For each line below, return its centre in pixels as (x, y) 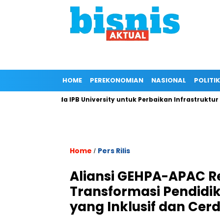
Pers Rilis (114, 151)
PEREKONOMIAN (117, 80)
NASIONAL (169, 80)
